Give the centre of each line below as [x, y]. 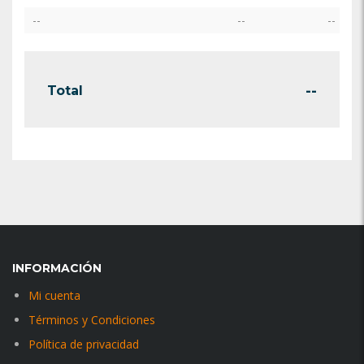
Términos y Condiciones [92, 320]
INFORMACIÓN [57, 268]
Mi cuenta [54, 295]
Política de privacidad [84, 344]
